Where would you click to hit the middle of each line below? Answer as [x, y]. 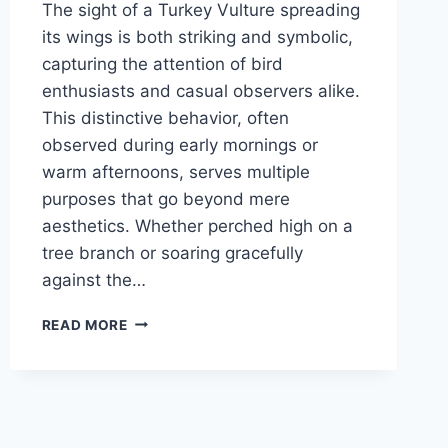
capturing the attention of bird [162, 63]
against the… [93, 279]
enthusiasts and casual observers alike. [200, 90]
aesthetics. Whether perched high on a [197, 225]
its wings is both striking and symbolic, [197, 36]
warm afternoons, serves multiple [175, 171]
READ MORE [84, 324]
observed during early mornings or [179, 144]
